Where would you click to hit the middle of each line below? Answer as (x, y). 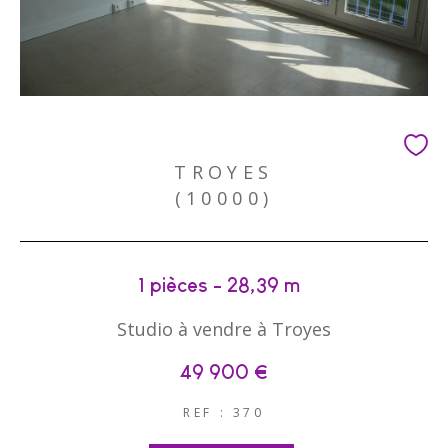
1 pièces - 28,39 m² (224, 284)
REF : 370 (224, 412)
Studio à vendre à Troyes (224, 328)
